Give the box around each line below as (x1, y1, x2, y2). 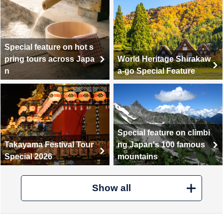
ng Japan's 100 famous (117, 140, 205, 149)
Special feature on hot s (4, 42, 94, 51)
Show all (92, 183, 131, 194)
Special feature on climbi (117, 128, 210, 137)
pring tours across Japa (4, 54, 95, 63)
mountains (117, 152, 158, 161)
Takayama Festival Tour (4, 140, 94, 149)
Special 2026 (4, 152, 53, 161)
